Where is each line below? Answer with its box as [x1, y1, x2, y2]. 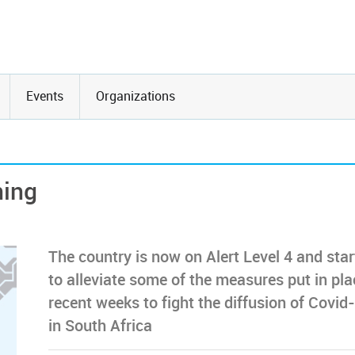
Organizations [96, 89, 175, 104]
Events [26, 89, 63, 104]
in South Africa [48, 317, 152, 335]
